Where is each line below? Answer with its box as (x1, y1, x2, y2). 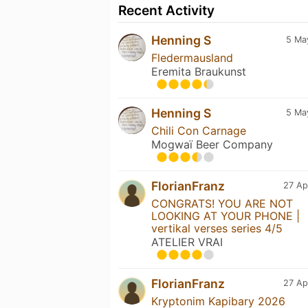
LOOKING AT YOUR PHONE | (151, 208, 300, 223)
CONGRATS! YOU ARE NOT (151, 196, 293, 210)
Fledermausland (151, 50, 233, 65)
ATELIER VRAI (151, 234, 223, 249)
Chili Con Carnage (151, 123, 246, 137)
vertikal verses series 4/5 (151, 221, 283, 235)
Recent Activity (118, 1, 214, 19)
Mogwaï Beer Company (151, 137, 273, 151)
